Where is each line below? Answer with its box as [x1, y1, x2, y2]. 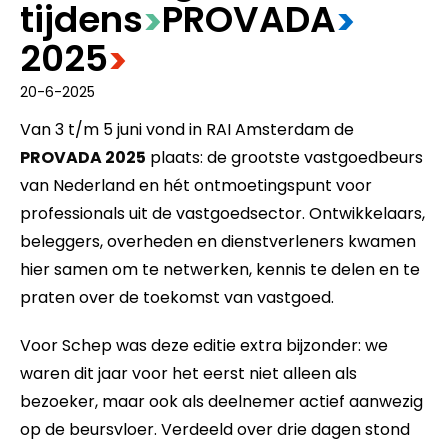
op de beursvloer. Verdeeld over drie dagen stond [20, 417, 410, 441]
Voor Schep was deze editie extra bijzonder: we [20, 333, 388, 357]
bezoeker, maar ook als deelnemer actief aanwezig [20, 389, 423, 413]
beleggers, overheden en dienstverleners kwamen [20, 229, 416, 253]
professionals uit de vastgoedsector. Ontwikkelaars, [20, 201, 425, 225]
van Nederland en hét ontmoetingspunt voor [20, 173, 372, 197]
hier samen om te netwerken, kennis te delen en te [20, 257, 420, 281]
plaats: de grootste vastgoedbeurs [146, 145, 423, 169]
